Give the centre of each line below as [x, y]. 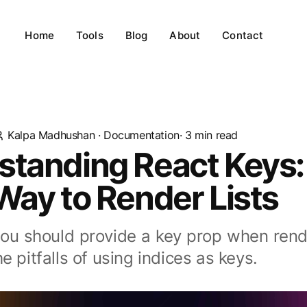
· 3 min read [209, 135]
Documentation [142, 135]
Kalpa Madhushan [51, 135]
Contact [243, 35]
